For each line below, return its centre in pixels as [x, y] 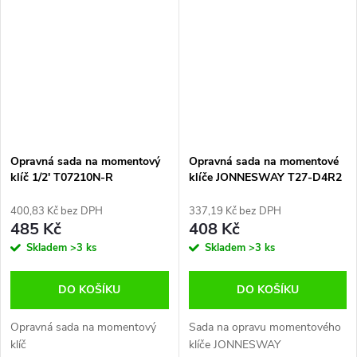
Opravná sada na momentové [263, 161]
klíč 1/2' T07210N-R [62, 177]
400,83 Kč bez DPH [57, 211]
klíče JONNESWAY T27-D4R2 [265, 177]
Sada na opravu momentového [265, 327]
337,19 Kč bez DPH [235, 211]
